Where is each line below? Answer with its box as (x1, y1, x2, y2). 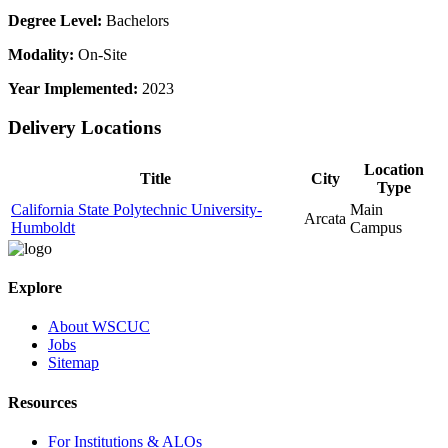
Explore (8, 279, 62, 297)
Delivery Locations (8, 117, 161, 139)
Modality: (8, 46, 74, 64)
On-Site (74, 46, 127, 64)
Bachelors (102, 12, 169, 30)
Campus (350, 218, 402, 236)
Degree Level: (8, 12, 102, 30)
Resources (8, 393, 77, 411)
